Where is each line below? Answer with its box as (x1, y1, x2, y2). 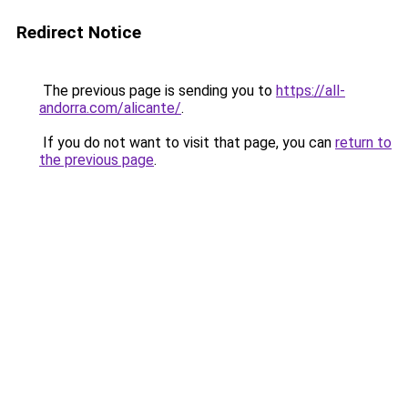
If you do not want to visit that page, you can (39, 134, 335, 151)
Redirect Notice (16, 22, 141, 43)
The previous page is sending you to (39, 82, 276, 99)
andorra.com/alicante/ (39, 99, 181, 117)
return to (335, 134, 392, 151)
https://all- (276, 82, 345, 99)
